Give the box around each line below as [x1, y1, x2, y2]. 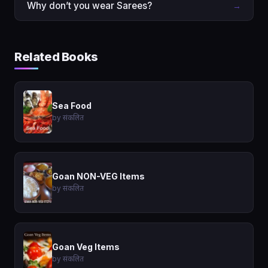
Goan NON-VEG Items [52, 170, 145, 181]
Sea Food [52, 100, 92, 111]
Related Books [14, 49, 98, 64]
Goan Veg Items [52, 241, 120, 252]
